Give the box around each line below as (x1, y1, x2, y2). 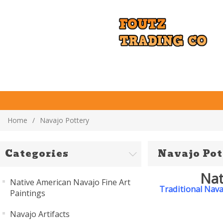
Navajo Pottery (40, 115, 89, 125)
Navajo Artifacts (10, 209, 70, 220)
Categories (5, 146, 69, 161)
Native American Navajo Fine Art (10, 177, 130, 188)
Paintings (10, 188, 45, 199)
